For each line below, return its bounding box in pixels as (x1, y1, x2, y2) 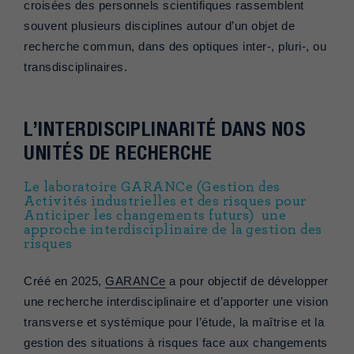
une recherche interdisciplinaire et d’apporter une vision (24, 296, 329, 309)
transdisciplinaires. (24, 61, 131, 74)
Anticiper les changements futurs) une (24, 209, 286, 224)
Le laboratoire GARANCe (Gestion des (24, 180, 281, 195)
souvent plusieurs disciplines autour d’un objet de (24, 20, 295, 33)
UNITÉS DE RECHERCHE (24, 141, 213, 165)
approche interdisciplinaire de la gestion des (24, 223, 322, 238)
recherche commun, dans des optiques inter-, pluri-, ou (24, 40, 326, 54)
